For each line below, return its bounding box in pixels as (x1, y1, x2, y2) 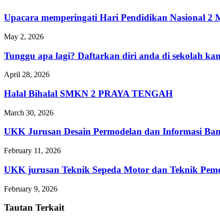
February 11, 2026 (4, 146, 61, 155)
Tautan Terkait (4, 202, 64, 213)
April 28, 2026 (4, 70, 50, 79)
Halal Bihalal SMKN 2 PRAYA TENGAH (4, 88, 173, 99)
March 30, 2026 (4, 108, 54, 117)
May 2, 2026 (4, 32, 44, 41)
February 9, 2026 (4, 184, 57, 193)
